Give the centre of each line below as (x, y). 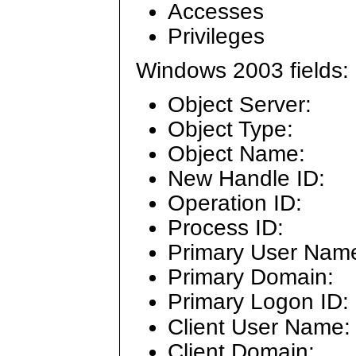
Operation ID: (235, 203)
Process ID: (226, 228)
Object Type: (230, 129)
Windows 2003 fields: (242, 70)
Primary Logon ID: (258, 302)
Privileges (216, 36)
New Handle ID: (246, 179)
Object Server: (240, 104)
